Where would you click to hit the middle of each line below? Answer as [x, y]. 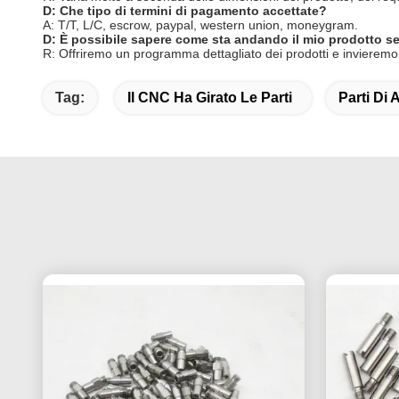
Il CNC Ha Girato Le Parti [210, 97]
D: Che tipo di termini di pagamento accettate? [185, 10]
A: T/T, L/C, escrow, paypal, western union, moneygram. [200, 24]
